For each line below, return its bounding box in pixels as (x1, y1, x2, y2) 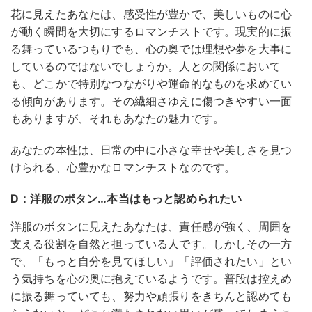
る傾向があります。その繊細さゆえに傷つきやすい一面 (10, 94, 292, 109)
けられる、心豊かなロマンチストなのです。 (10, 160, 236, 175)
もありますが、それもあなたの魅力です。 (10, 111, 225, 126)
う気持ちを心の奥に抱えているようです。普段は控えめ (10, 272, 292, 286)
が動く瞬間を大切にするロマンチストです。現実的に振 (10, 24, 292, 39)
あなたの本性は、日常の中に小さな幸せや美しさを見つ (10, 143, 292, 157)
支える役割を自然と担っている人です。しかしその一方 (10, 237, 292, 251)
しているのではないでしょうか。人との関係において (10, 59, 281, 74)
